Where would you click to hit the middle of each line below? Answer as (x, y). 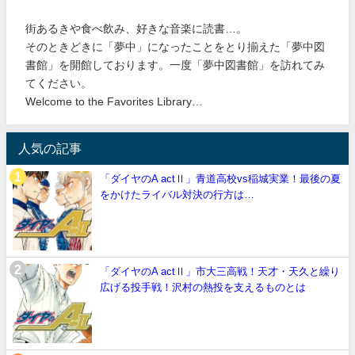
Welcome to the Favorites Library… (115, 101)
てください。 (59, 83)
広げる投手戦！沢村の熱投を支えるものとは (203, 287)
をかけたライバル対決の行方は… (177, 194)
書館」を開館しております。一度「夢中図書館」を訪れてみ (176, 65)
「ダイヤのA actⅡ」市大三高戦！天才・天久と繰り (220, 271)
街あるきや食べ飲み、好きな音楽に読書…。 (137, 28)
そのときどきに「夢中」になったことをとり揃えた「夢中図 (176, 46)
